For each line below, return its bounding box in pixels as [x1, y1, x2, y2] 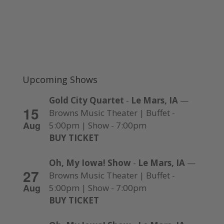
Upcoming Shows [22, 73, 97, 86]
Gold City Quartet [48, 94, 124, 106]
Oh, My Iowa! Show [48, 157, 131, 169]
